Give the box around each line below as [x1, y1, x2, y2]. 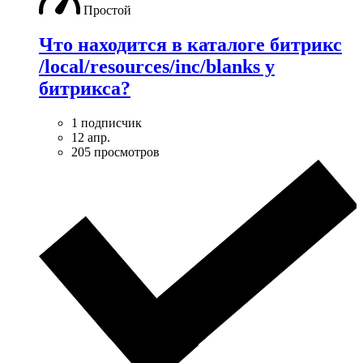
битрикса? [39, 77, 130, 99]
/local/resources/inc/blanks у [39, 55, 275, 77]
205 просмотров [71, 144, 160, 159]
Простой [83, 2, 131, 17]
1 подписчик [71, 115, 142, 130]
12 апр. [71, 130, 110, 144]
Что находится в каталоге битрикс [39, 33, 342, 55]
